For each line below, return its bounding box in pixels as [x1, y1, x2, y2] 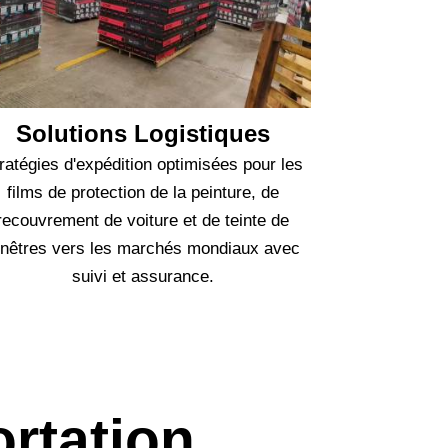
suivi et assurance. [71, 267, 214, 287]
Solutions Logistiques [15, 120, 270, 148]
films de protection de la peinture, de [6, 183, 279, 203]
